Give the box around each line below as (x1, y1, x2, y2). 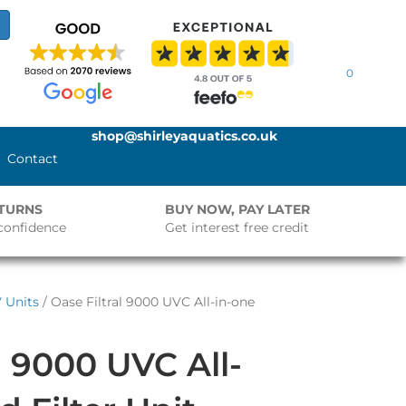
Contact (7, 150, 59, 167)
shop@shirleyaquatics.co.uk (92, 128, 278, 144)
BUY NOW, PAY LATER (165, 201, 311, 217)
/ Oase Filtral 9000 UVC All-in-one (39, 294, 255, 310)
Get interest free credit (165, 219, 310, 236)
